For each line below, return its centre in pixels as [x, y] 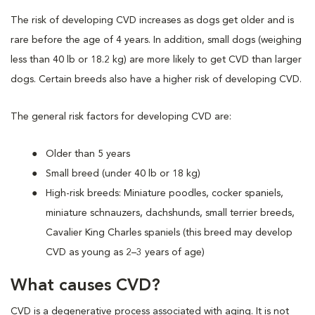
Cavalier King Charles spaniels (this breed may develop [169, 232]
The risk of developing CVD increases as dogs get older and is [152, 20]
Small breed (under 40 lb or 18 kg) [123, 173]
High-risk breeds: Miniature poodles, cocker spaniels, [165, 193]
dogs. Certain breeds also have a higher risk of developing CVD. [157, 79]
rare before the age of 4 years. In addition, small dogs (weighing [156, 40]
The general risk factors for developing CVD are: [121, 116]
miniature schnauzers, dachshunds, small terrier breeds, [170, 213]
